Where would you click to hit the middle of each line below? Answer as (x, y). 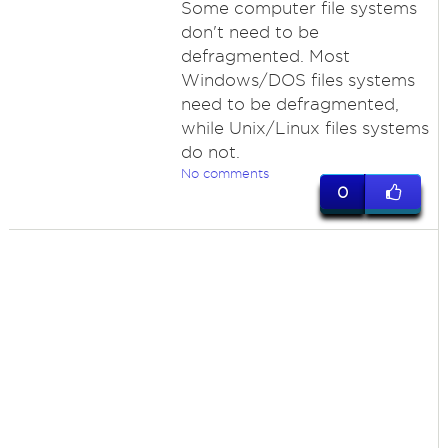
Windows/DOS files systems (297, 80)
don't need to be (249, 32)
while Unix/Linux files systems (304, 128)
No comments (224, 173)
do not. (210, 152)
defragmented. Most (265, 56)
